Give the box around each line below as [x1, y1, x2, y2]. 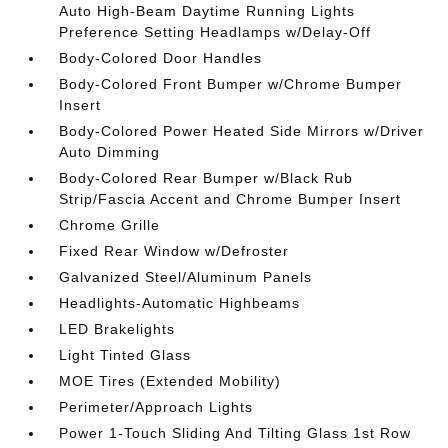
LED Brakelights [59, 321, 176, 337]
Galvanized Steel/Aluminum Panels [59, 269, 313, 285]
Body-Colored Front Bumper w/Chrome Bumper [59, 76, 403, 92]
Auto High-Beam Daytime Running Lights [59, 3, 356, 19]
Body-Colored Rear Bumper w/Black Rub [59, 170, 354, 186]
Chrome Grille [59, 217, 161, 233]
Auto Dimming [59, 144, 161, 160]
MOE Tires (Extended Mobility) [59, 373, 282, 389]
